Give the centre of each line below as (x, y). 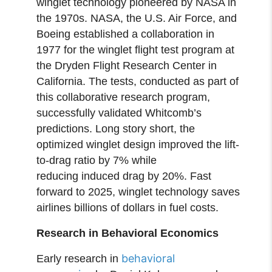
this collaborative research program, (124, 97)
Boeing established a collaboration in (126, 34)
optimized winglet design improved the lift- (138, 144)
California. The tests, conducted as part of (138, 81)
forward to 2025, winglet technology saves (138, 192)
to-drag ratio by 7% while (97, 160)
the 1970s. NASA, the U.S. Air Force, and (137, 18)
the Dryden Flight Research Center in (127, 65)
